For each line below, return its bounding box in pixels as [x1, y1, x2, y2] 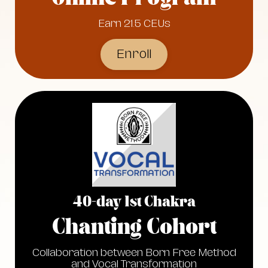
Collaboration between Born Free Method [32, 248, 236, 258]
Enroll [116, 48, 152, 60]
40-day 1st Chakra [72, 195, 196, 211]
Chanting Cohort [51, 217, 217, 240]
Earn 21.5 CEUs [98, 19, 170, 29]
